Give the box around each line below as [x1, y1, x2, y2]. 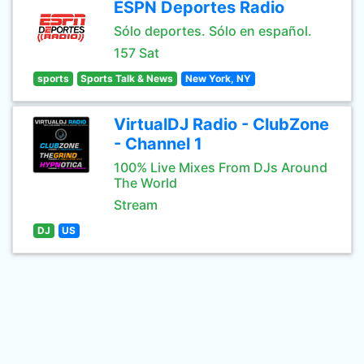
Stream [114, 197, 158, 213]
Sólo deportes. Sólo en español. [114, 23, 312, 39]
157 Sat [114, 45, 159, 61]
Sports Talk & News [80, 72, 174, 84]
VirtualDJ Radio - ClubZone [114, 115, 329, 134]
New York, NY [184, 72, 251, 84]
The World [114, 175, 177, 191]
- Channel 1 [114, 134, 202, 154]
